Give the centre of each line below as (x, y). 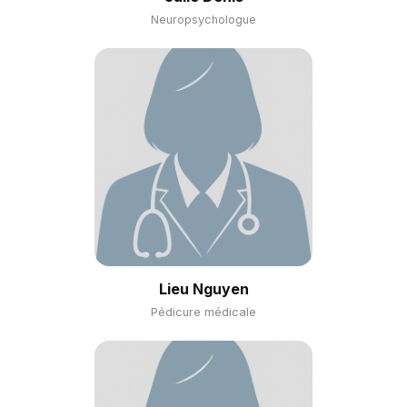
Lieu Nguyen (203, 289)
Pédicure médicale (203, 312)
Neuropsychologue (203, 20)
